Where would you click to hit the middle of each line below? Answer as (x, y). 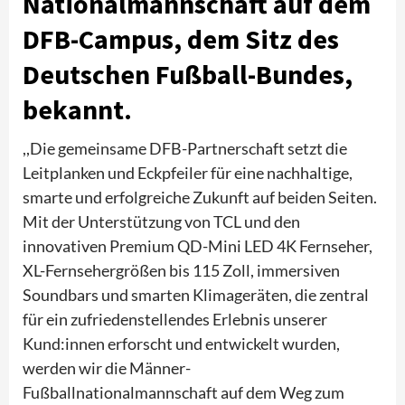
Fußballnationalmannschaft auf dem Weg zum (184, 392)
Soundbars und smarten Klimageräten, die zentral (196, 294)
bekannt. (77, 109)
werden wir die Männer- (107, 367)
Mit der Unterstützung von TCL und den (161, 221)
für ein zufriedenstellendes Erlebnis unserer (175, 319)
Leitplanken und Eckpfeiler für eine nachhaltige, (188, 172)
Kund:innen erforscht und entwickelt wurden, (181, 343)
